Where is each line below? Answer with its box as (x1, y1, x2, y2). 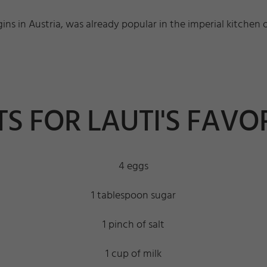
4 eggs (119, 158, 148, 176)
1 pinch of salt (103, 216, 164, 234)
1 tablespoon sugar (91, 187, 176, 205)
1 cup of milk (105, 246, 162, 263)
